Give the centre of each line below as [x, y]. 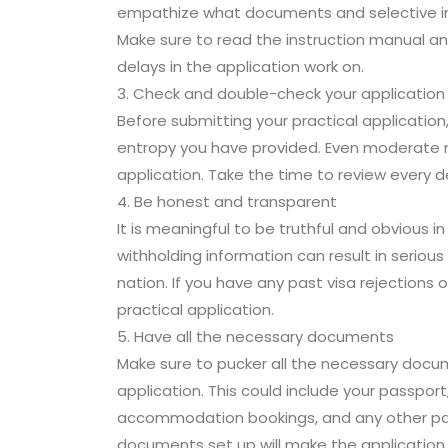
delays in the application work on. [240, 66]
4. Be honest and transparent [227, 201]
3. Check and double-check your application [281, 93]
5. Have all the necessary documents [255, 336]
